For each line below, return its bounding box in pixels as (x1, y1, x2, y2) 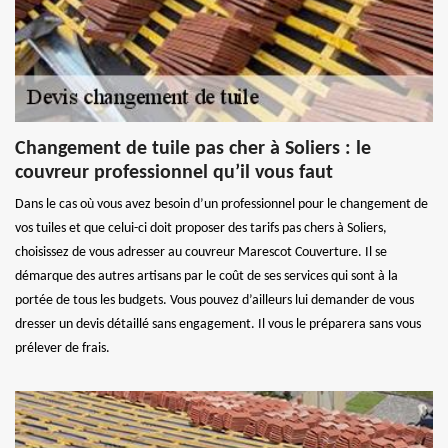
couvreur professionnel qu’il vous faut (15, 162, 333, 183)
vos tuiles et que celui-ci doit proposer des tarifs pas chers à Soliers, (15, 220, 387, 236)
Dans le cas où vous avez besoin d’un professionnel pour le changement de (15, 196, 428, 212)
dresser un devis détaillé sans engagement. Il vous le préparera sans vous (15, 316, 421, 332)
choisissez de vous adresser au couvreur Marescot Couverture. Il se (15, 244, 387, 260)
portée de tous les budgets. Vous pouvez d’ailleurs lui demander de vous (15, 292, 414, 308)
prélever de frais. (15, 340, 110, 356)
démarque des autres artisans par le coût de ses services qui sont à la (15, 268, 398, 284)
